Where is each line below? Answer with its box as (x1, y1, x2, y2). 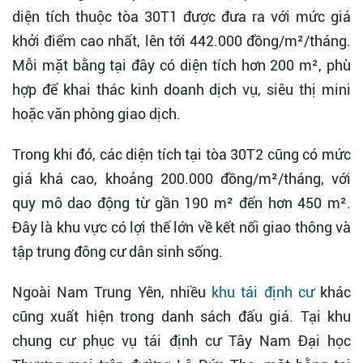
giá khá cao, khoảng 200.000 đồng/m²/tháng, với (12, 169, 351, 187)
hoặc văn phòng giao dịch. (12, 105, 181, 122)
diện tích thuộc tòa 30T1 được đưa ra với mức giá (12, 7, 351, 25)
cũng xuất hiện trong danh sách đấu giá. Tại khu (12, 307, 351, 325)
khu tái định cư (211, 283, 314, 301)
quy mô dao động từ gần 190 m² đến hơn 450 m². (12, 194, 351, 211)
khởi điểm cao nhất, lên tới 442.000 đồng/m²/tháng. (12, 32, 351, 49)
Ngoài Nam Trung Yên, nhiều (12, 283, 212, 301)
